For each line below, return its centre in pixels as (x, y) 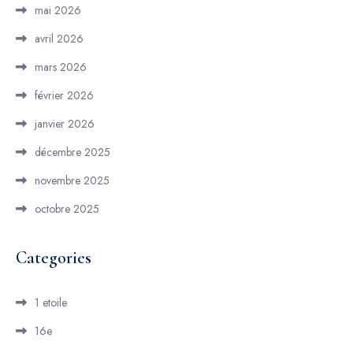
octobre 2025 (67, 209)
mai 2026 (58, 10)
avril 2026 (59, 39)
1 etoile (51, 303)
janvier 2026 (65, 124)
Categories (54, 258)
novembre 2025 (72, 180)
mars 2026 (61, 67)
